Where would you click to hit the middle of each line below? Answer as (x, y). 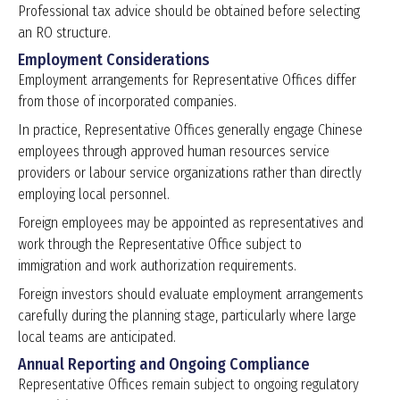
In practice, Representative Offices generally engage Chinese (190, 130)
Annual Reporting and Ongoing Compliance (164, 365)
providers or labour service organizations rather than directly (190, 173)
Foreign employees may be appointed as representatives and (191, 223)
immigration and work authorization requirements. (157, 266)
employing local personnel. (94, 195)
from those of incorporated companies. (127, 102)
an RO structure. (64, 33)
